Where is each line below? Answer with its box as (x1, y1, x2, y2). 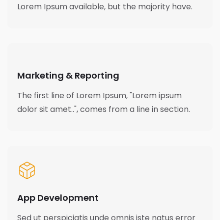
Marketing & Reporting (17, 69, 119, 82)
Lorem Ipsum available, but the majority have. (17, 1, 192, 12)
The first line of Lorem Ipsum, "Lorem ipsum (17, 90, 182, 101)
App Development (17, 192, 99, 204)
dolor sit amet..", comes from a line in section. (17, 104, 190, 115)
